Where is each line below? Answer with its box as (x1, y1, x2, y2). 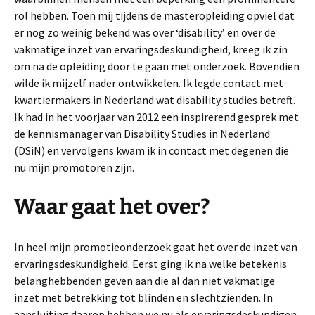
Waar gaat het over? (14, 194, 210, 220)
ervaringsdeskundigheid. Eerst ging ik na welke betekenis (14, 257, 287, 271)
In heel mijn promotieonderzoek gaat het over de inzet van (14, 240, 297, 255)
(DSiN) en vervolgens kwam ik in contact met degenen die (14, 143, 289, 158)
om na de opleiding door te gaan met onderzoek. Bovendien (14, 59, 300, 74)
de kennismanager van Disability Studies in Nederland (14, 127, 270, 141)
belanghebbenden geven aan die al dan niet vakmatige (14, 274, 275, 288)
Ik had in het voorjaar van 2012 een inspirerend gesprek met (14, 110, 299, 124)
